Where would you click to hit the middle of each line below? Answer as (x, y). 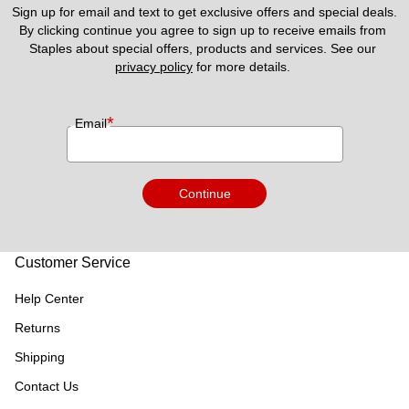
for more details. (243, 67)
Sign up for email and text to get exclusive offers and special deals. (204, 12)
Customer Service (73, 263)
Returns (37, 328)
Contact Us (47, 387)
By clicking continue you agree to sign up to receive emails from (203, 31)
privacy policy (154, 67)
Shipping (40, 357)
